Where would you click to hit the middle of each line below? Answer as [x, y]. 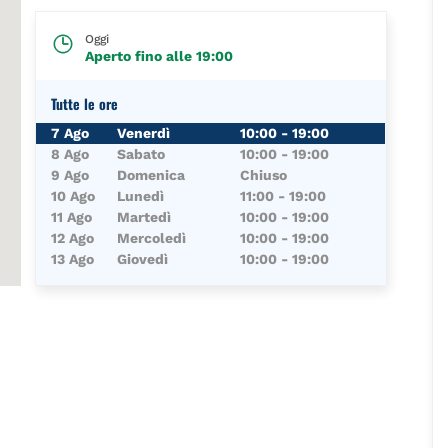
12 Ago [73, 237]
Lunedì [141, 195]
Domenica [151, 174]
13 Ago [73, 258]
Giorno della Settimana [114, 130]
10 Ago [73, 195]
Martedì [144, 216]
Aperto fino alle [141, 55]
